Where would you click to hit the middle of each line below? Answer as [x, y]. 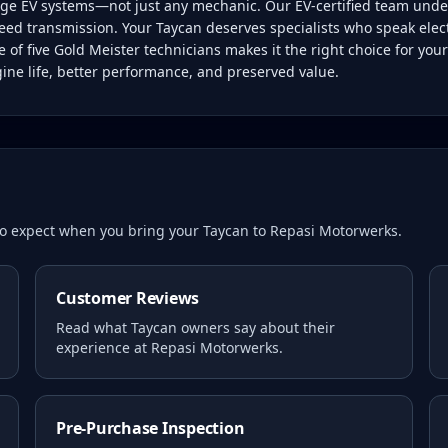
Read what [93, 327]
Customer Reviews [128, 298]
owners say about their [256, 327]
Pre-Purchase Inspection [150, 428]
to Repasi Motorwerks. [325, 230]
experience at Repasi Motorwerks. [169, 347]
